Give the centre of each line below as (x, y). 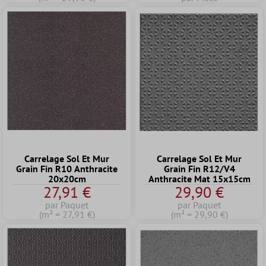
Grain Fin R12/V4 (199, 169)
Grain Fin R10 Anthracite (67, 169)
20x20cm (67, 179)
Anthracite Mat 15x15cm (199, 179)
